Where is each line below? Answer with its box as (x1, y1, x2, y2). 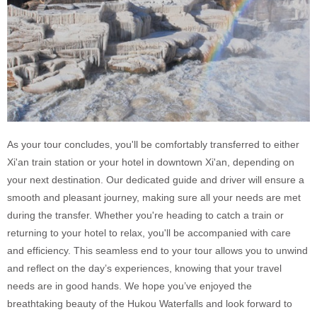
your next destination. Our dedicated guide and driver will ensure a (7, 173, 304, 185)
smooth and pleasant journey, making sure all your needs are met (7, 191, 301, 203)
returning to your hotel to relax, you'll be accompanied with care (7, 226, 291, 238)
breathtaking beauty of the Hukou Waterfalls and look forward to (7, 297, 292, 309)
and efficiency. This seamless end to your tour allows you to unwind (7, 244, 308, 256)
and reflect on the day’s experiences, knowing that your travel (7, 262, 282, 274)
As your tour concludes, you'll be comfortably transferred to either (7, 138, 299, 150)
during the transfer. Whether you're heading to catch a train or (7, 209, 284, 221)
